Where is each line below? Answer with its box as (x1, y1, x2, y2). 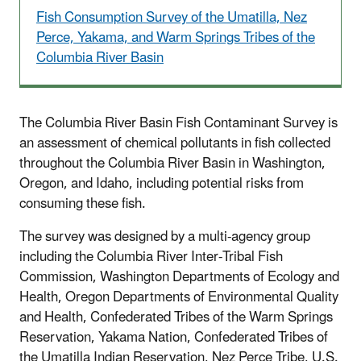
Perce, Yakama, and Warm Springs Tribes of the (36, 23, 315, 52)
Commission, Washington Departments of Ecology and (19, 262, 339, 292)
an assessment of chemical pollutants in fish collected (19, 128, 330, 158)
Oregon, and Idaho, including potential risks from (19, 168, 304, 198)
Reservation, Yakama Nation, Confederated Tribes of (19, 322, 328, 352)
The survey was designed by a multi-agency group (19, 222, 310, 251)
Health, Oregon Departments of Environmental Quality (19, 282, 338, 312)
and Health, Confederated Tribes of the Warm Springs (19, 302, 333, 332)
